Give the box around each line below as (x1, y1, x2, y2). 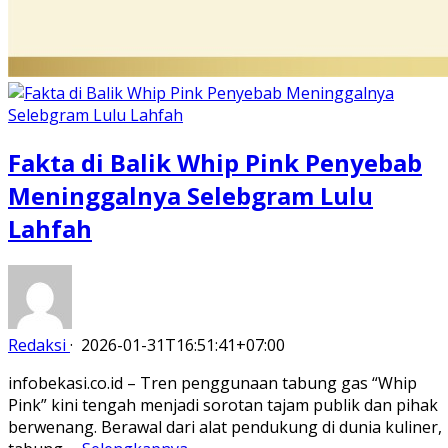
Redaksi (8, 333, 66, 356)
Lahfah (8, 211, 92, 245)
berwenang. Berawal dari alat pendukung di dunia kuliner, (8, 415, 442, 438)
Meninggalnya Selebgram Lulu (8, 178, 373, 212)
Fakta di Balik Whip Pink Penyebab (8, 145, 422, 179)
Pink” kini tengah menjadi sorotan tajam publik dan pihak (8, 393, 438, 416)
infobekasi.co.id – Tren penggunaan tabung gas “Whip (8, 371, 417, 394)
